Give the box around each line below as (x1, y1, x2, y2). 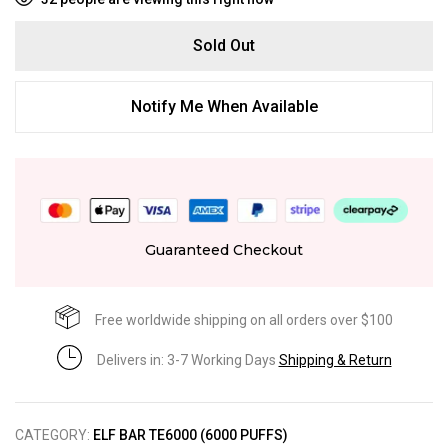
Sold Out (193, 35, 255, 55)
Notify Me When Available (130, 96, 318, 116)
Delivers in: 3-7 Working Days (96, 351, 279, 368)
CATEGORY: (15, 427, 93, 444)
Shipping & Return (278, 351, 392, 368)
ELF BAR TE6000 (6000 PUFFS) (93, 427, 288, 444)
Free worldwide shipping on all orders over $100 (95, 311, 393, 328)
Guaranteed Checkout (145, 241, 303, 260)
